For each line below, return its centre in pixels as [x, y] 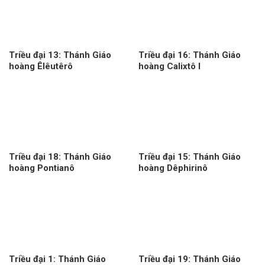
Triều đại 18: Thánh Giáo [60, 157]
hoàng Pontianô [41, 168]
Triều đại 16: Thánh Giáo [189, 55]
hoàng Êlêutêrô [41, 66]
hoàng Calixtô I [169, 66]
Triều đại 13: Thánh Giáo [60, 55]
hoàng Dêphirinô [173, 168]
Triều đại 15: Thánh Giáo [189, 157]
